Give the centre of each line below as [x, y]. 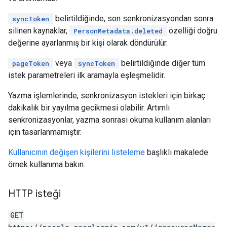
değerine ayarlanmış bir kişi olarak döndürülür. [88, 43]
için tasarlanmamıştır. [45, 132]
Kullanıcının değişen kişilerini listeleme [77, 152]
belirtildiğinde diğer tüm [162, 63]
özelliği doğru [192, 31]
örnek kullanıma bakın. [47, 164]
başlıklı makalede [177, 152]
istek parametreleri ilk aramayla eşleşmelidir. [87, 75]
